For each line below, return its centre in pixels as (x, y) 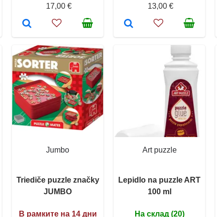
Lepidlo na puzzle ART (159, 180)
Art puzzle (159, 150)
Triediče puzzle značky (58, 180)
